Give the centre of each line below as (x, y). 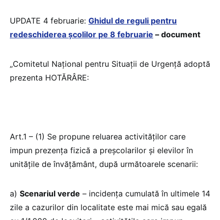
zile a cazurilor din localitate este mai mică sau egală (108, 207)
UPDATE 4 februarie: (49, 21)
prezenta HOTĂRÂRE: (49, 78)
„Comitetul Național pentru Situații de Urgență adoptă (110, 64)
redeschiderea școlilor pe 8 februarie (82, 35)
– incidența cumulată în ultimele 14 (145, 194)
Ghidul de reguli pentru (133, 21)
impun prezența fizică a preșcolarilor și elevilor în (101, 151)
